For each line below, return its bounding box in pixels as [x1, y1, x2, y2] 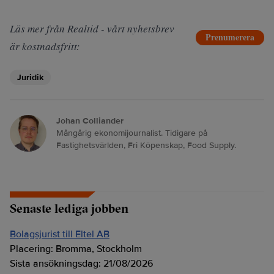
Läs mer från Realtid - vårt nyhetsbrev [10, 21, 174, 35]
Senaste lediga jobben [10, 201, 128, 216]
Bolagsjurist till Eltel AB [10, 228, 109, 240]
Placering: [10, 243, 56, 255]
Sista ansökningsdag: [10, 257, 103, 270]
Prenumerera [206, 31, 254, 43]
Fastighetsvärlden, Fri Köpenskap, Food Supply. [56, 140, 236, 150]
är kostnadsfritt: [10, 39, 80, 53]
